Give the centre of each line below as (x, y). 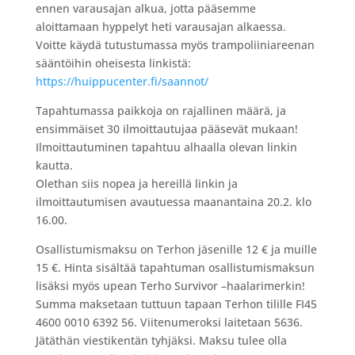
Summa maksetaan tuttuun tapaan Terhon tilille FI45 (176, 304)
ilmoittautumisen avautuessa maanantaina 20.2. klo (173, 202)
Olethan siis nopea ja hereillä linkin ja (136, 184)
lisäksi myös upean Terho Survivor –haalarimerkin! (173, 286)
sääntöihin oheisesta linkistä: (115, 63)
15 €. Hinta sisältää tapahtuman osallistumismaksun (175, 268)
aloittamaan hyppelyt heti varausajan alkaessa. (162, 27)
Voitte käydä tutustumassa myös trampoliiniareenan (175, 45)
